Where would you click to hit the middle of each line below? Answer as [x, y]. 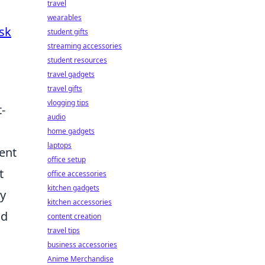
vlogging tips [68, 103]
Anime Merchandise [80, 259]
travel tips [64, 230]
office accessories [77, 174]
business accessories [82, 245]
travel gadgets [71, 74]
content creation [74, 216]
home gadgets [71, 131]
